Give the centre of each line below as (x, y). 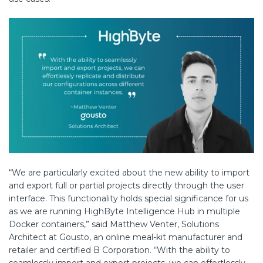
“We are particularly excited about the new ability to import (129, 172)
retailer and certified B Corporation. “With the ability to (119, 250)
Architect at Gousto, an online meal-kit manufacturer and (126, 237)
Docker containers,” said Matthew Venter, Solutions (114, 224)
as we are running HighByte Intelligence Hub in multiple (124, 211)
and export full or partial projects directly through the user (127, 185)
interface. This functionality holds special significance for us (129, 198)
